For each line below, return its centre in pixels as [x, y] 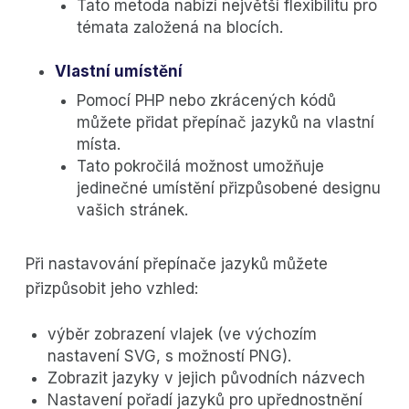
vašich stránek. [132, 210]
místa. [99, 145]
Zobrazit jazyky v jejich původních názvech [206, 378]
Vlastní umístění [119, 72]
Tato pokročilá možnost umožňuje [200, 167]
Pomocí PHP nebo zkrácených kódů [206, 101]
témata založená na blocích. [180, 28]
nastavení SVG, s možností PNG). [169, 357]
